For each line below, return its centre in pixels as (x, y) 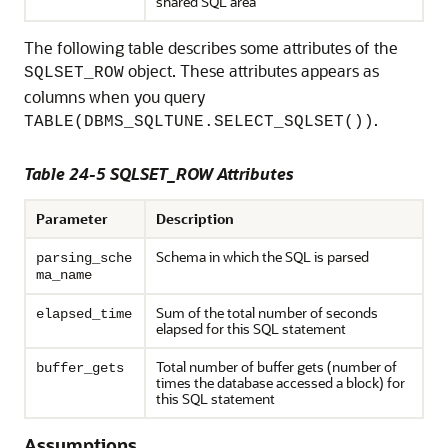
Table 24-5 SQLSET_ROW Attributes (159, 173)
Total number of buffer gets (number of (276, 366)
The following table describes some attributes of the (211, 47)
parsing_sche (84, 257)
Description (195, 218)
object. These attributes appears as (251, 70)
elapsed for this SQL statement (251, 328)
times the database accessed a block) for (280, 382)
